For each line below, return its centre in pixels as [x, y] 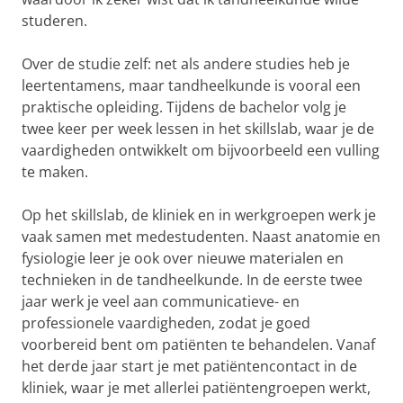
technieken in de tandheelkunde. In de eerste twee [192, 280]
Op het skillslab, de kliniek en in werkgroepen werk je [199, 215]
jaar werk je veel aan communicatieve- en [161, 301]
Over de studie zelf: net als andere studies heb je [186, 64]
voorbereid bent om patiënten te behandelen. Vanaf [198, 345]
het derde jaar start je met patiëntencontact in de [189, 366]
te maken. [55, 172]
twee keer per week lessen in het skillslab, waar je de [198, 129]
